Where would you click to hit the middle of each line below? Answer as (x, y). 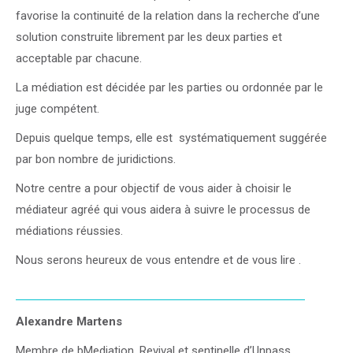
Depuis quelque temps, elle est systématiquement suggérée (171, 138)
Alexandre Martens (69, 321)
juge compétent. (58, 109)
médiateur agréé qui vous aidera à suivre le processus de (163, 210)
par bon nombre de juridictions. (96, 159)
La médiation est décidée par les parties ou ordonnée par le (169, 87)
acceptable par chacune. (79, 58)
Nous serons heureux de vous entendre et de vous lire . (158, 260)
